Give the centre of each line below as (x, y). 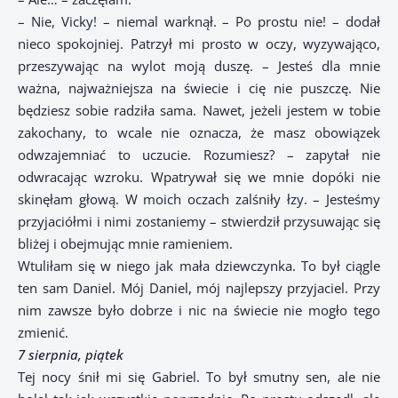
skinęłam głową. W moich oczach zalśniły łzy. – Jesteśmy (199, 199)
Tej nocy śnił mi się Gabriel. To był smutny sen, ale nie (199, 377)
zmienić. (43, 333)
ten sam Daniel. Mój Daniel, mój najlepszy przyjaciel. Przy (199, 288)
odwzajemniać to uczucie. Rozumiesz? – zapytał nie (199, 155)
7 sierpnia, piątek (71, 355)
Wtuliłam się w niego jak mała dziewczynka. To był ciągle (199, 266)
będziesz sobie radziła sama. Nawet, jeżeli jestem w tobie (199, 111)
